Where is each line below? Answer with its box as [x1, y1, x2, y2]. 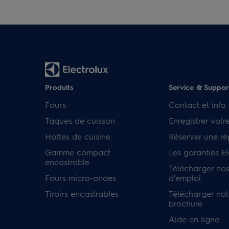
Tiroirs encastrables [45, 188, 119, 199]
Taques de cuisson [45, 115, 115, 126]
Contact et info [168, 99, 225, 110]
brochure [168, 198, 202, 209]
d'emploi [168, 172, 201, 183]
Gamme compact [45, 147, 110, 157]
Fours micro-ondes [45, 172, 116, 183]
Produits [45, 82, 74, 91]
